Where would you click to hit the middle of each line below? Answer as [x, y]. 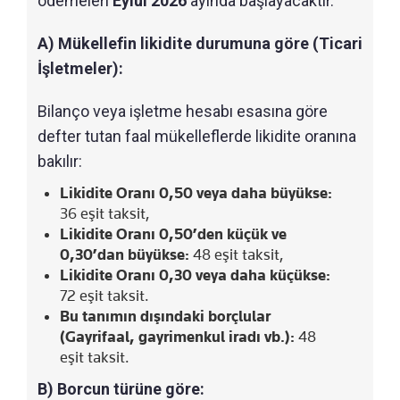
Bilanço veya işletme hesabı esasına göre [183, 111]
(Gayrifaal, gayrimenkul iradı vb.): [177, 337]
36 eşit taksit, [105, 213]
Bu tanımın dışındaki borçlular [165, 316]
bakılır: [60, 161]
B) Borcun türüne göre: [121, 389]
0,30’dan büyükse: [125, 254]
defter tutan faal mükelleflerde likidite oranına [197, 136]
